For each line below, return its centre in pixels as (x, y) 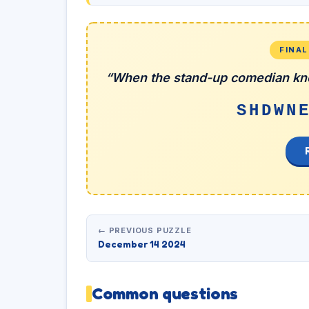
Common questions (165, 293)
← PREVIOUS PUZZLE (145, 230)
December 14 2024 (142, 244)
